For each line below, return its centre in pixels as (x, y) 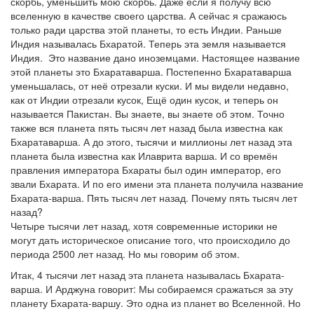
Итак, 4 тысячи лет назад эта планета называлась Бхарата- (148, 275)
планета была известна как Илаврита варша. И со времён (144, 156)
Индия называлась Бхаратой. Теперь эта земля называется (148, 43)
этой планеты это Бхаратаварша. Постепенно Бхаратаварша (151, 71)
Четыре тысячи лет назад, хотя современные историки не (144, 226)
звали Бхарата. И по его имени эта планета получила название (157, 184)
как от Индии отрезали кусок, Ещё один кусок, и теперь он (144, 100)
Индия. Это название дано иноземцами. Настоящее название (155, 57)
